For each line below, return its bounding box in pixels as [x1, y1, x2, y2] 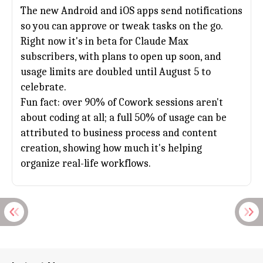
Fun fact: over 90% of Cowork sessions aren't [21, 96, 223, 109]
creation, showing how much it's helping [21, 142, 202, 154]
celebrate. [21, 81, 66, 93]
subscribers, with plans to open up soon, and [21, 50, 221, 63]
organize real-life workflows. [21, 157, 151, 170]
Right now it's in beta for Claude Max [21, 35, 188, 48]
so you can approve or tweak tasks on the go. [21, 20, 223, 32]
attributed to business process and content [21, 127, 217, 139]
